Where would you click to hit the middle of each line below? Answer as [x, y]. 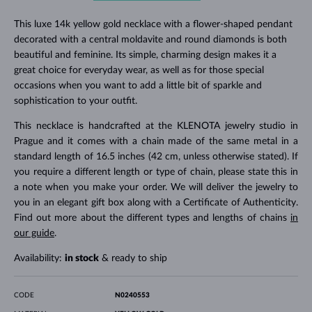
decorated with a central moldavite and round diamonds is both [150, 39]
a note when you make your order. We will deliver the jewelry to [156, 187]
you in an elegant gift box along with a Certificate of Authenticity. [156, 202]
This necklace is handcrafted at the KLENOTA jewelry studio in [156, 126]
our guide [34, 233]
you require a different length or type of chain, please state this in [156, 172]
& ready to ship [133, 258]
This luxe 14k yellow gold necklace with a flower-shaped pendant [153, 24]
